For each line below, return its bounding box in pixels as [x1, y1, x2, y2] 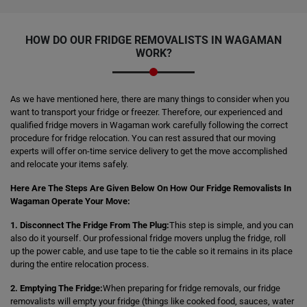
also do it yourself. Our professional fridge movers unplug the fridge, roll [10, 233, 286, 243]
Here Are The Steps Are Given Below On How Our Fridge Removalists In [10, 183, 291, 193]
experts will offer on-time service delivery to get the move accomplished [10, 146, 287, 156]
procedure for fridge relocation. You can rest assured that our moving [10, 133, 275, 143]
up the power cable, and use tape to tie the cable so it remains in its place [10, 246, 293, 256]
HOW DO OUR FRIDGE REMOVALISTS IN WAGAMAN [25, 34, 282, 47]
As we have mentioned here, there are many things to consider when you [10, 94, 289, 104]
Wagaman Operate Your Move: [10, 196, 130, 206]
